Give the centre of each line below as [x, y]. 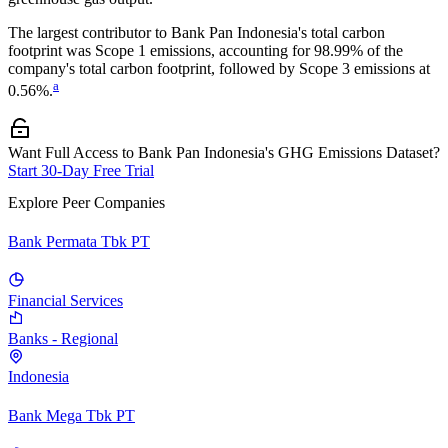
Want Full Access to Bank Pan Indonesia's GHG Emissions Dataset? [224, 153]
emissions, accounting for [228, 50]
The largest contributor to [89, 32]
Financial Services [65, 301]
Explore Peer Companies [86, 202]
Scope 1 [120, 50]
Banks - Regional [63, 339]
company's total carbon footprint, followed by [151, 68]
